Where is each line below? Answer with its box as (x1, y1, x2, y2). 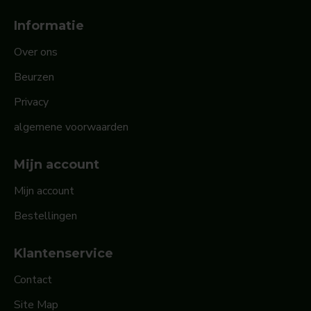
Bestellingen (14, 208, 77, 224)
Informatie (14, 18, 84, 34)
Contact (14, 272, 52, 288)
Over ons (14, 44, 58, 60)
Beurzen (14, 69, 54, 85)
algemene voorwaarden (14, 119, 128, 135)
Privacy (14, 94, 49, 110)
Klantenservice (14, 246, 113, 262)
